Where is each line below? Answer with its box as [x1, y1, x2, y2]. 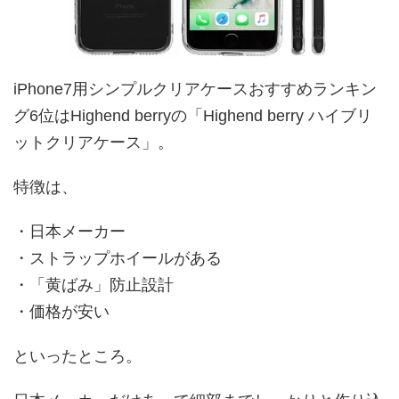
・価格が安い [13, 303, 110, 322]
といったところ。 [13, 347, 142, 366]
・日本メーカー [13, 223, 126, 241]
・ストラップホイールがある [13, 249, 222, 268]
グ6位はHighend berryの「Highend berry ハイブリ [13, 107, 372, 126]
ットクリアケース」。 [13, 134, 174, 152]
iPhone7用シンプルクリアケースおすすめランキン [13, 80, 377, 99]
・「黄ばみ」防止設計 [13, 276, 174, 295]
